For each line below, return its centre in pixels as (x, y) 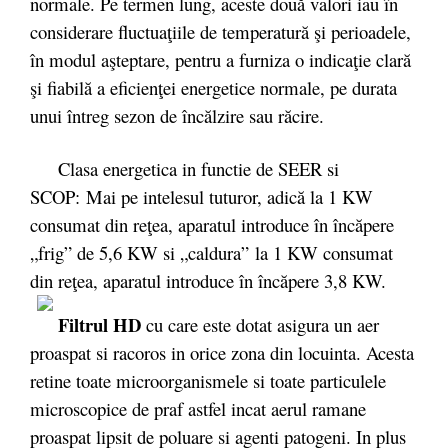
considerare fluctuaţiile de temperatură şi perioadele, (220, 31)
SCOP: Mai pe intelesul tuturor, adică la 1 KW (201, 196)
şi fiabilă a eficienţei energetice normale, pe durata (213, 87)
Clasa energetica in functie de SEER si (184, 168)
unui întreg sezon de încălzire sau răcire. (177, 115)
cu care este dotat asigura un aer (260, 324)
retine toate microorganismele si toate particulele (208, 380)
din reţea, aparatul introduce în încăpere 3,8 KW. (208, 280)
